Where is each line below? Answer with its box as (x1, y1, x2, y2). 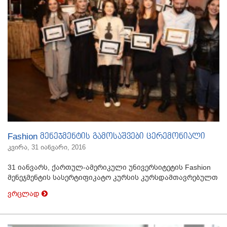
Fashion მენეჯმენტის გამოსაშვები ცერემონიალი (8, 132, 205, 142)
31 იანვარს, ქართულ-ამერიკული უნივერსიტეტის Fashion (8, 163, 211, 172)
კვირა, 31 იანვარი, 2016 (8, 143, 86, 152)
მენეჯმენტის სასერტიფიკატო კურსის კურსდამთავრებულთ (8, 173, 218, 182)
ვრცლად (8, 190, 42, 198)
